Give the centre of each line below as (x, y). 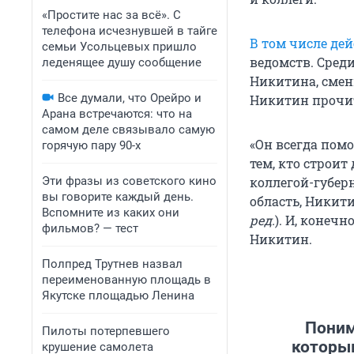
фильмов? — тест (90, 228)
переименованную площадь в (126, 280)
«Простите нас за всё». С (111, 15)
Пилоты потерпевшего (106, 331)
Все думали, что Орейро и (130, 98)
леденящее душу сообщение (122, 62)
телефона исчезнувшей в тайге (130, 31)
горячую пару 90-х (91, 145)
